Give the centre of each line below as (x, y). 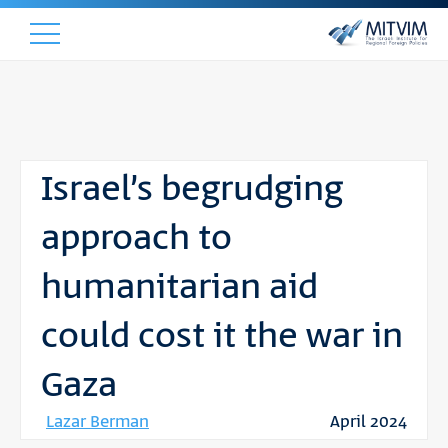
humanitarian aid (179, 288)
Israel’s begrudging (192, 190)
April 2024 (368, 422)
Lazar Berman (97, 422)
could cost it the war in (222, 337)
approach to (136, 239)
